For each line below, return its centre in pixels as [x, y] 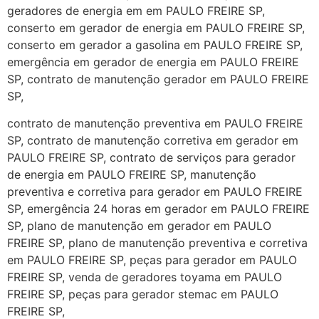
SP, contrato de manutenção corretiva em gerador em [153, 141]
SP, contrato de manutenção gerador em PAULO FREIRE [158, 79]
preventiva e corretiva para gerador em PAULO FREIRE [155, 192]
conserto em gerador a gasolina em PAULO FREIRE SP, [155, 45]
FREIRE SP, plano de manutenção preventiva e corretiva [157, 243]
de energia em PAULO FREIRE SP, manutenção [132, 175]
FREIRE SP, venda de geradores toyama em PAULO [145, 277]
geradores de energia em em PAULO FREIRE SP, [136, 10]
